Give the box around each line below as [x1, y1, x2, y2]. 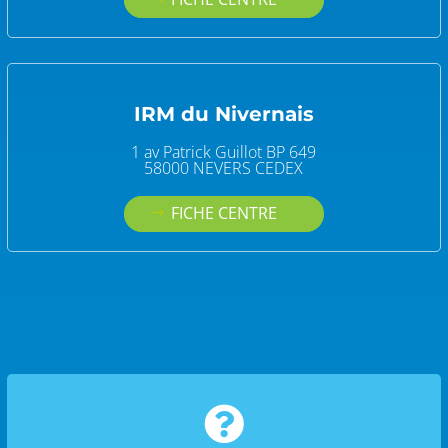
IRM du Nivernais [133, 101, 314, 126]
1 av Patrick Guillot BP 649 [131, 140, 317, 163]
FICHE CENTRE [170, 202, 277, 225]
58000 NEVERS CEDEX [144, 156, 304, 179]
